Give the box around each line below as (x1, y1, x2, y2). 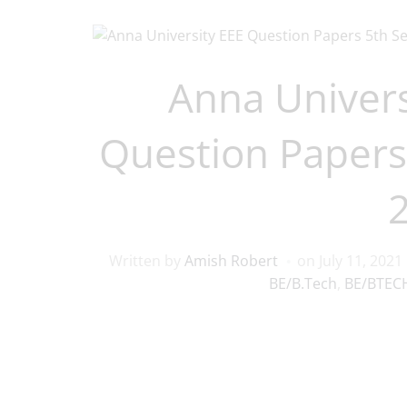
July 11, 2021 (318, 250, 402, 271)
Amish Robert (184, 250, 278, 271)
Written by (108, 250, 184, 271)
